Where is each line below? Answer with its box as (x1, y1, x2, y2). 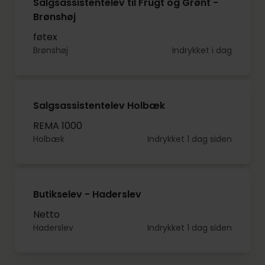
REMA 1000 (33, 119, 82, 133)
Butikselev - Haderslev (33, 188, 141, 202)
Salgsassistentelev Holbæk (33, 99, 165, 113)
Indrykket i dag (172, 44, 232, 57)
